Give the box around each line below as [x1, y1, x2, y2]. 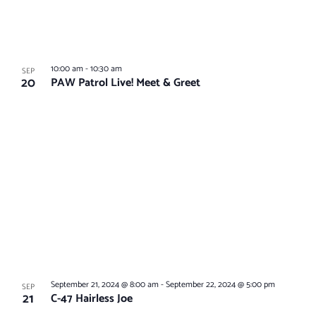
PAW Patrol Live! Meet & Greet [50, 73, 200, 93]
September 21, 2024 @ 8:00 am [50, 277, 159, 291]
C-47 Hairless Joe [50, 288, 133, 308]
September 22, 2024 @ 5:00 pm [165, 277, 275, 291]
